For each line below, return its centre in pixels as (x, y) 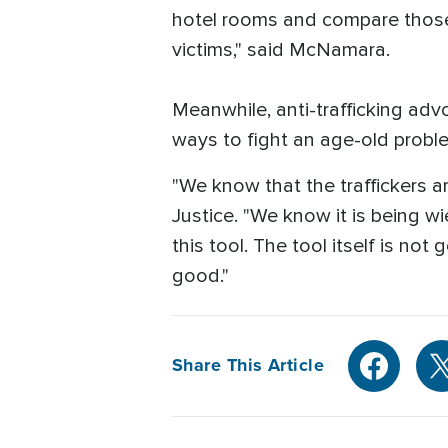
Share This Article (248, 365)
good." (200, 275)
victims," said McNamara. (283, 49)
